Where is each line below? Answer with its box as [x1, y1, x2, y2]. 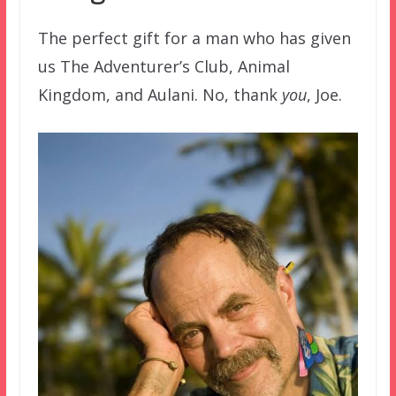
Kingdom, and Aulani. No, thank [37, 84, 282, 106]
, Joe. [306, 84, 342, 106]
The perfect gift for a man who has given [37, 27, 351, 49]
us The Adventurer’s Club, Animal [37, 56, 290, 78]
